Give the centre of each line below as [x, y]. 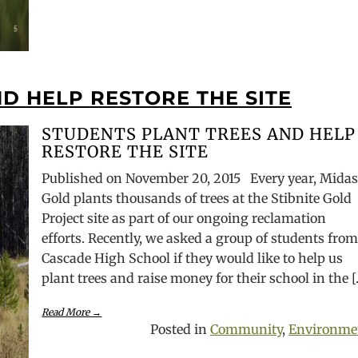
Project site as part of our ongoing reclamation [184, 218]
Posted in [180, 329]
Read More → [72, 312]
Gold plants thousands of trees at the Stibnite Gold [197, 198]
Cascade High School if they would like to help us [193, 258]
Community [246, 329]
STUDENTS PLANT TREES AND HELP [199, 134]
